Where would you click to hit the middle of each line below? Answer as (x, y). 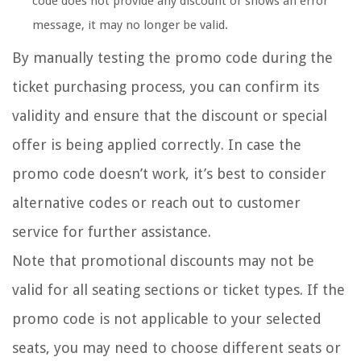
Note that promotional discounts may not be (163, 260)
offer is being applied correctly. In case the (157, 144)
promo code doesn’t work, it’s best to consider (169, 173)
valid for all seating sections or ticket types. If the (178, 289)
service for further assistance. (112, 231)
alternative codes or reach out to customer (156, 202)
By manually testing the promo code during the (172, 57)
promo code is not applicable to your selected (167, 318)
